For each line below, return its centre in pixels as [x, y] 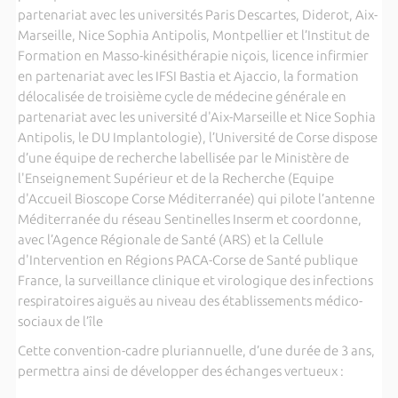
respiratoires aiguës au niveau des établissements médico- [190, 300]
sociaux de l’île [60, 321]
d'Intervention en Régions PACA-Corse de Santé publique [187, 259]
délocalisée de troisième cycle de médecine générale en [182, 96]
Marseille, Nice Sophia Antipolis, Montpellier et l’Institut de [193, 35]
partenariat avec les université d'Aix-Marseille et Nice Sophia [196, 116]
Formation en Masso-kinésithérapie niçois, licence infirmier [193, 55]
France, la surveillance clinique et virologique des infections [195, 280]
